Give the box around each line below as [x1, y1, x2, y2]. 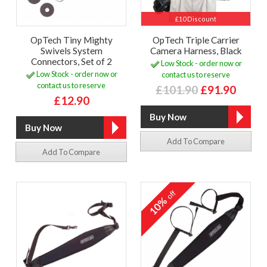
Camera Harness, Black [150, 45, 242, 57]
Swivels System [40, 45, 103, 57]
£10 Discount [175, 15, 216, 23]
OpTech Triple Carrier [152, 35, 240, 46]
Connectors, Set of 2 [30, 56, 112, 67]
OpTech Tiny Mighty [30, 35, 113, 46]
